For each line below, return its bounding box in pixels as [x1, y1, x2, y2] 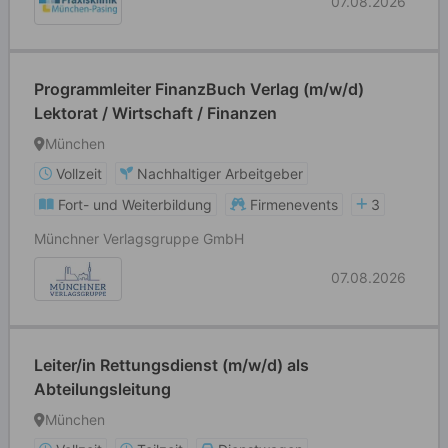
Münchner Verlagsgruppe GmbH [34, 230, 244, 247]
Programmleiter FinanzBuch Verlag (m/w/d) [34, 79, 364, 99]
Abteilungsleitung [34, 379, 171, 399]
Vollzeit [56, 165, 102, 182]
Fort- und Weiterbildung [58, 196, 212, 213]
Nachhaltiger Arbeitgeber [137, 165, 303, 182]
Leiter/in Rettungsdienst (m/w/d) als [34, 355, 309, 375]
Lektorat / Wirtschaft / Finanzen [34, 103, 277, 123]
